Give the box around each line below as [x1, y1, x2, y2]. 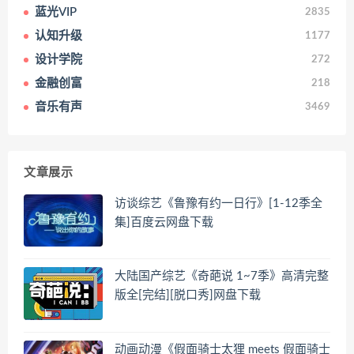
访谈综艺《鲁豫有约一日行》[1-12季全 [115, 197, 322, 209]
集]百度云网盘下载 [115, 216, 213, 228]
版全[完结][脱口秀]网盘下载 [115, 289, 261, 302]
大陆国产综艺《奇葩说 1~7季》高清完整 [115, 270, 329, 283]
